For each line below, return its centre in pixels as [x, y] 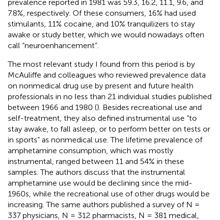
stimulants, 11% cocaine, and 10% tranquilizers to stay [101, 24]
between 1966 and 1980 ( [52, 107]
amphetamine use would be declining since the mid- [100, 183]
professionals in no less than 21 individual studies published [110, 96]
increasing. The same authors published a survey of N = [104, 204]
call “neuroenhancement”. [53, 45]
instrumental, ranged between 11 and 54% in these [96, 161]
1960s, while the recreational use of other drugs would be [109, 193]
